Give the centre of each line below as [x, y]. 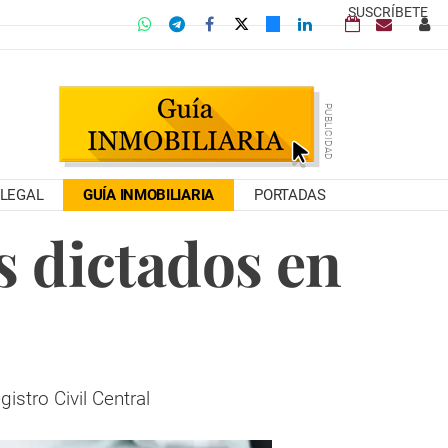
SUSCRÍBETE [388, 12]
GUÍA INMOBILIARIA [148, 195]
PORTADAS [290, 195]
